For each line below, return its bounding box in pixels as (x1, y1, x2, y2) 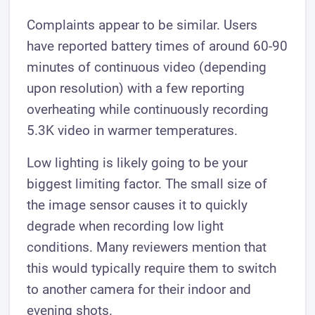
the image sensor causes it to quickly (27, 197, 248, 214)
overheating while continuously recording (27, 101, 269, 118)
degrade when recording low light (27, 218, 224, 235)
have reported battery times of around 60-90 (27, 38, 288, 55)
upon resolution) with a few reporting (27, 80, 245, 97)
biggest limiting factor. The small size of (27, 176, 268, 193)
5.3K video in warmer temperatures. (27, 122, 238, 139)
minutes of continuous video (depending (27, 59, 267, 76)
